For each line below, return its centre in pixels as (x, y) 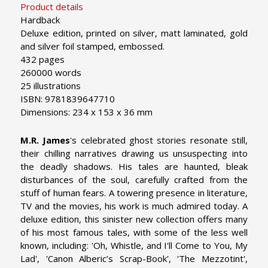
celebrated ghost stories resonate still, (164, 140)
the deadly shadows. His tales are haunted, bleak (134, 166)
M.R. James (45, 140)
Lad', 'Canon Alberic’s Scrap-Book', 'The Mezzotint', (134, 258)
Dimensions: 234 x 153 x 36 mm (86, 112)
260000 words (51, 72)
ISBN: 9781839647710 (68, 98)
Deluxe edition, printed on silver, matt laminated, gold (134, 33)
